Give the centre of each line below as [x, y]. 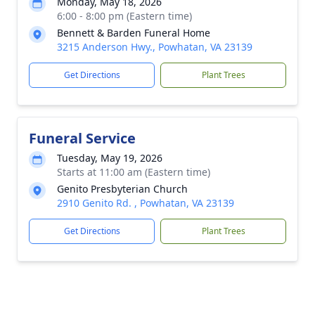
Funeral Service [82, 138]
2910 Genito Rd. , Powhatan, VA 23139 [146, 203]
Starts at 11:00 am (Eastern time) [134, 172]
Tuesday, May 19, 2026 [110, 158]
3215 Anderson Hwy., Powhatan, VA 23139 [155, 47]
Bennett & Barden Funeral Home [134, 33]
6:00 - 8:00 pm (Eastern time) [124, 16]
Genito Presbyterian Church [122, 189]
